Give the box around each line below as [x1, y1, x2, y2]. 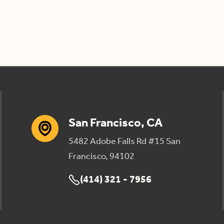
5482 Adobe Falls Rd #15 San [68, 133, 180, 150]
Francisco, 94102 [68, 148, 134, 165]
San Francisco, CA [68, 112, 162, 134]
